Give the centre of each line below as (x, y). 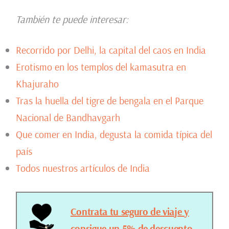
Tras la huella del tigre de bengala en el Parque (109, 101)
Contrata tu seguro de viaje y (130, 212)
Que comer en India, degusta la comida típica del (114, 134)
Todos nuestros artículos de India (83, 168)
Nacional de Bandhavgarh (68, 118)
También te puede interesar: (72, 19)
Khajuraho (37, 84)
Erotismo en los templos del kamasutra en (101, 67)
